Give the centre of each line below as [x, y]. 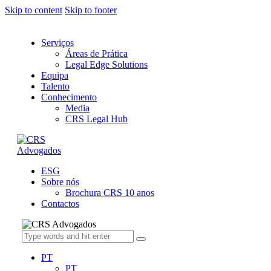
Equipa [55, 75]
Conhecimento [69, 97]
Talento [55, 86]
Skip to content [34, 10]
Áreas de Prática [96, 54]
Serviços [57, 43]
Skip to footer [91, 10]
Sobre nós [60, 182]
